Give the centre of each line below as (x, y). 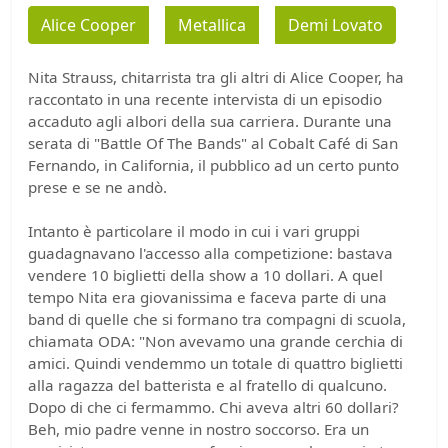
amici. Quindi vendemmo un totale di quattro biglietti (215, 362)
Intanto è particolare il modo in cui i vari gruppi (194, 230)
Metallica (212, 24)
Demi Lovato (335, 24)
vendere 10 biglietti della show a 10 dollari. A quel (205, 274)
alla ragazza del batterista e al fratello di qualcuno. (207, 384)
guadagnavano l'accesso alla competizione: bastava (210, 252)
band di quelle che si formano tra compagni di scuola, (217, 318)
